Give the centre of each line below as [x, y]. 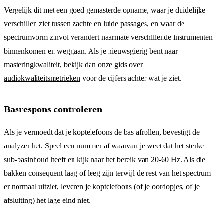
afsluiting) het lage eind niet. [47, 200]
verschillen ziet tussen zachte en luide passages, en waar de [94, 23]
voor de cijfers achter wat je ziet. [131, 78]
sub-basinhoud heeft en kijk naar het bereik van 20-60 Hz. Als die [105, 159]
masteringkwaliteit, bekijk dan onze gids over [73, 64]
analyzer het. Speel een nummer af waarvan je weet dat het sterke [104, 145]
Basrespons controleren [53, 109]
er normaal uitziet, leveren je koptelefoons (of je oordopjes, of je [102, 186]
